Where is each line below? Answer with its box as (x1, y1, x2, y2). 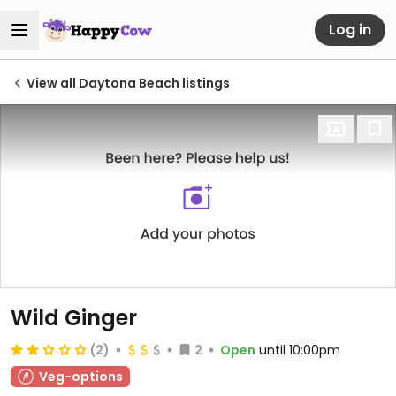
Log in (329, 19, 371, 40)
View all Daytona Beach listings (27, 74, 230, 92)
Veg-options (39, 368, 123, 385)
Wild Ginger (11, 303, 137, 332)
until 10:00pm (259, 341, 340, 359)
